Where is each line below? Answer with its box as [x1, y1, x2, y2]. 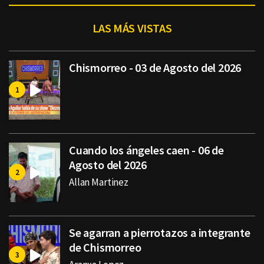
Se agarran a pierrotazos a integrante [69, 225, 250, 240]
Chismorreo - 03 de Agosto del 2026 [69, 60, 242, 75]
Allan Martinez [69, 176, 128, 189]
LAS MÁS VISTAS [92, 21, 172, 36]
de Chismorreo [69, 240, 141, 255]
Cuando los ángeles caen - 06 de [69, 143, 224, 158]
